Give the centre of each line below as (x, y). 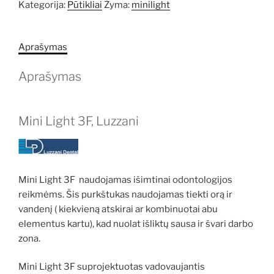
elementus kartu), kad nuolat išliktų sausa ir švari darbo (136, 224)
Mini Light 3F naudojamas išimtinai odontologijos (125, 180)
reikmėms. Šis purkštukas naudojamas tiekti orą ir (125, 194)
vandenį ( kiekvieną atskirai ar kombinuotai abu (118, 209)
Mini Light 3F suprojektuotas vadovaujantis (112, 267)
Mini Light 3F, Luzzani (79, 121)
